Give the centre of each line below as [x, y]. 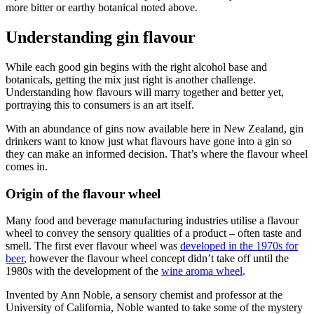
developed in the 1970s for [239, 246]
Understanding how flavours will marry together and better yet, [145, 92]
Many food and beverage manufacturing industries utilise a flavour [152, 221]
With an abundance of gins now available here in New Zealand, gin [155, 128]
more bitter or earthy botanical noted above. [102, 8]
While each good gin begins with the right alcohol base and [136, 67]
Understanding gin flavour [101, 37]
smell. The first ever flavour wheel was [93, 246]
